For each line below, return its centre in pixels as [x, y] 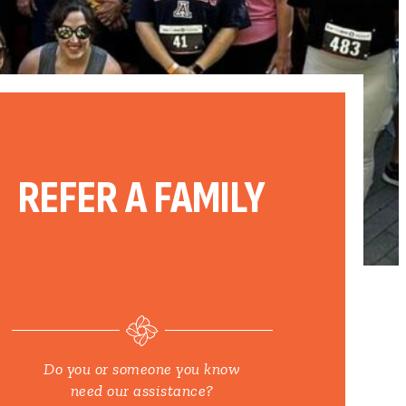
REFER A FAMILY [142, 198]
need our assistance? [142, 391]
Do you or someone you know [142, 369]
